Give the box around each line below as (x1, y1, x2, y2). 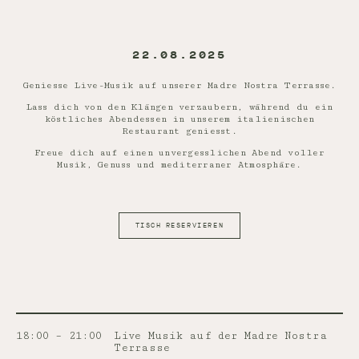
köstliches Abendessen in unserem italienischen (44, 114, 315, 124)
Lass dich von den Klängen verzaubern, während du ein (26, 102, 333, 112)
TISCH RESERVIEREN (135, 221, 224, 230)
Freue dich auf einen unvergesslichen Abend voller (34, 147, 325, 158)
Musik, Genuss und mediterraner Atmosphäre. (57, 159, 302, 170)
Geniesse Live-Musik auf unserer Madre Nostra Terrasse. (22, 80, 337, 91)
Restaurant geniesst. (122, 126, 237, 136)
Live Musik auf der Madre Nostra (114, 329, 327, 342)
